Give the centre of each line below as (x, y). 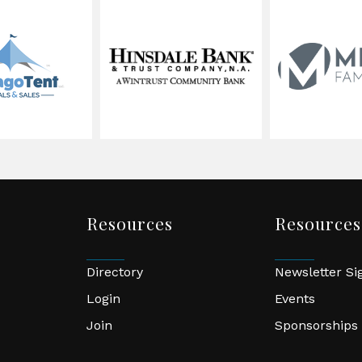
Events (295, 299)
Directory (115, 272)
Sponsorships (316, 325)
